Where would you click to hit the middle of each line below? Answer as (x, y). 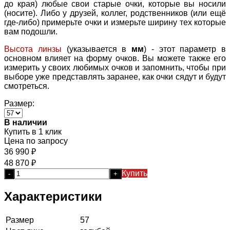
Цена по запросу (36, 141)
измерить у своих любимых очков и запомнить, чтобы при (115, 67)
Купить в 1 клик (33, 131)
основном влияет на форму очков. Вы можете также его (115, 58)
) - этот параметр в (185, 49)
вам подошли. (31, 31)
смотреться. (27, 86)
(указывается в (96, 49)
